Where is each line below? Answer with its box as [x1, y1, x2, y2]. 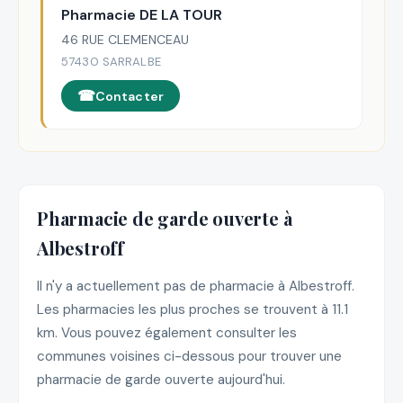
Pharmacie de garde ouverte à [37, 205, 292, 230]
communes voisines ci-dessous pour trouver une [37, 347, 342, 366]
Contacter [94, 87, 165, 104]
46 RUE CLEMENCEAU [61, 31, 189, 49]
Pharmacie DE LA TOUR [61, 5, 222, 25]
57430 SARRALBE [61, 54, 161, 70]
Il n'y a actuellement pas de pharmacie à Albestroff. [37, 277, 354, 296]
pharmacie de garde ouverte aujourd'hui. [37, 371, 285, 390]
